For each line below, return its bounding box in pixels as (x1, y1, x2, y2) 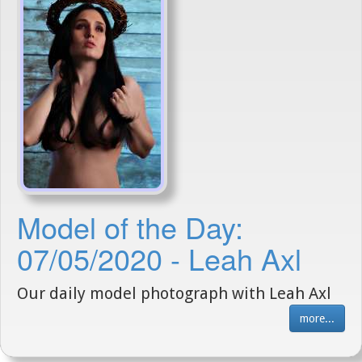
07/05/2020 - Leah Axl (17, 238, 301, 279)
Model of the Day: (17, 206, 243, 247)
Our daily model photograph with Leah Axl (17, 284, 331, 303)
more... (300, 312, 335, 325)
